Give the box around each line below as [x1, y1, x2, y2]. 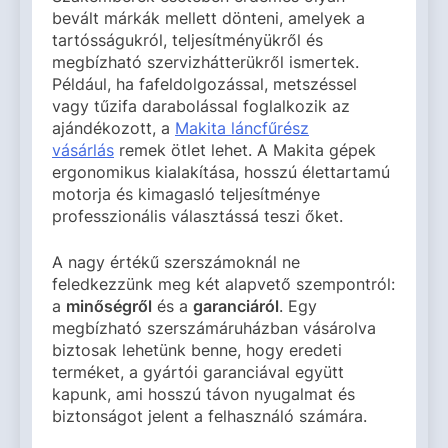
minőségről [66, 295, 152, 316]
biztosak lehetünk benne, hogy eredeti [52, 339, 342, 360]
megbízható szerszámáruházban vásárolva [52, 317, 376, 338]
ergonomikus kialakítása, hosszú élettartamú [52, 161, 390, 182]
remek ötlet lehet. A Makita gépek [114, 139, 376, 160]
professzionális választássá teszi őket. [52, 205, 343, 226]
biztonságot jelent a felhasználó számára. [52, 405, 367, 426]
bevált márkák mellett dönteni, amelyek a [52, 7, 365, 28]
